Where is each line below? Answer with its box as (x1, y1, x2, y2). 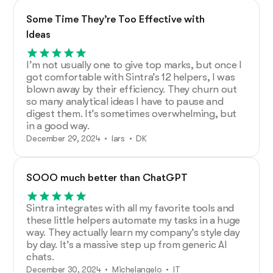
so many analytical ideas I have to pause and (26, 95, 224, 107)
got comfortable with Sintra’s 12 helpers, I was (26, 71, 235, 83)
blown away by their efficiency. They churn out (26, 83, 237, 95)
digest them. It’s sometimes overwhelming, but (26, 107, 237, 119)
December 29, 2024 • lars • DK (26, 133, 147, 143)
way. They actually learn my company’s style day (26, 226, 240, 238)
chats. (26, 250, 54, 263)
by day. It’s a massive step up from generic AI (26, 238, 227, 250)
